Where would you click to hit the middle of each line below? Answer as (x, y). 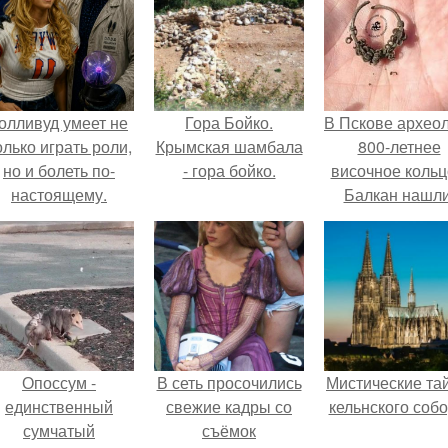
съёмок (229, 430)
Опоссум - (59, 382)
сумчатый (59, 430)
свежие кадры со (229, 406)
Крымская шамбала (229, 146)
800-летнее (399, 146)
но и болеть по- (59, 170)
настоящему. (59, 194)
